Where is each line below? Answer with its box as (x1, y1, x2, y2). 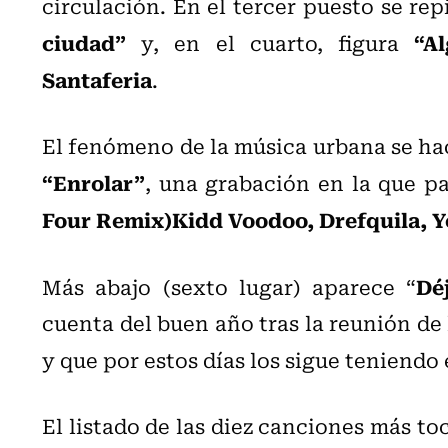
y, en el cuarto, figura (126, 26, 415, 58)
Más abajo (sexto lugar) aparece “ (42, 270, 417, 302)
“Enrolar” (42, 165, 145, 198)
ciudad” (42, 25, 126, 58)
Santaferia (42, 62, 152, 95)
